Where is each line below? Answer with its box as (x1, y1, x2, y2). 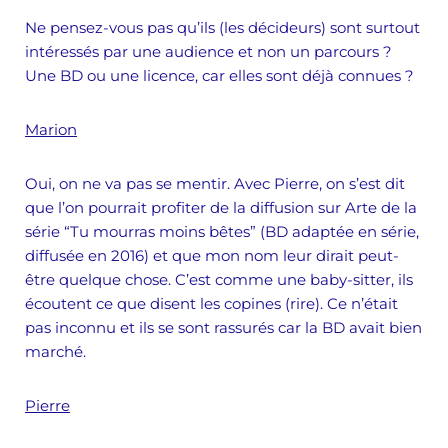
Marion (25, 120, 77, 139)
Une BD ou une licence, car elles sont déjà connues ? (25, 66, 414, 85)
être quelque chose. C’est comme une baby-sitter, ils (25, 270, 413, 289)
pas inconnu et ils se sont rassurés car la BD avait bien (25, 318, 422, 337)
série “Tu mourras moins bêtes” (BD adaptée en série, (25, 222, 419, 241)
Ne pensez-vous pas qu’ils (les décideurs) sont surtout (25, 18, 420, 37)
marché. (25, 342, 86, 361)
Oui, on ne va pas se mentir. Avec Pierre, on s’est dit (25, 174, 405, 193)
